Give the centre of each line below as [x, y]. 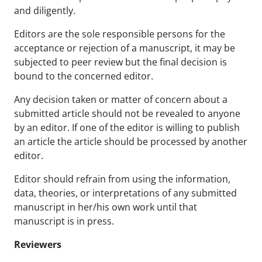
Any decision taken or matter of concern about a [121, 99]
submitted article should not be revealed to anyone [127, 113]
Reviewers [39, 244]
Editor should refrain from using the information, [122, 179]
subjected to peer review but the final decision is [120, 62]
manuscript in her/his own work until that [106, 207]
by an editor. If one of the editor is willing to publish [127, 127]
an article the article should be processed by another [131, 141]
